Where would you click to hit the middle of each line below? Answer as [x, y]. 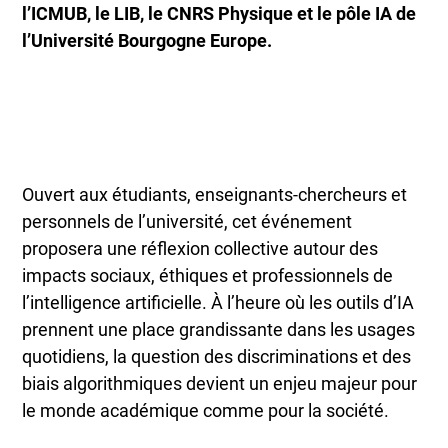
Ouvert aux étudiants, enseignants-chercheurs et [215, 194]
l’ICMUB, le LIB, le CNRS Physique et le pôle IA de [219, 13]
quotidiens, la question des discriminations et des [217, 356]
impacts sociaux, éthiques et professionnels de [208, 275]
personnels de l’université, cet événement [187, 221]
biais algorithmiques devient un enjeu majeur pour [220, 383]
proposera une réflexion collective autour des [200, 248]
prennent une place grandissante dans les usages [219, 329]
